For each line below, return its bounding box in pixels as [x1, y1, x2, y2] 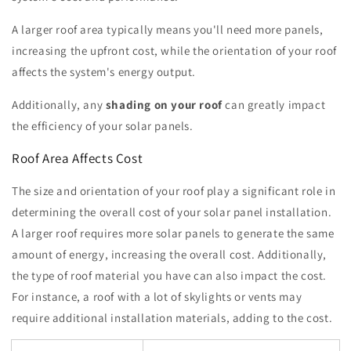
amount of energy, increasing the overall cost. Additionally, [12, 246, 327, 262]
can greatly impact [222, 96, 326, 112]
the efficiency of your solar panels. [12, 118, 194, 133]
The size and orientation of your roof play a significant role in [12, 183, 336, 198]
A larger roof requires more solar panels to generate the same [12, 225, 335, 241]
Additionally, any [12, 96, 106, 112]
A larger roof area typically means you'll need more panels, [12, 21, 324, 37]
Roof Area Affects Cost [12, 149, 143, 167]
